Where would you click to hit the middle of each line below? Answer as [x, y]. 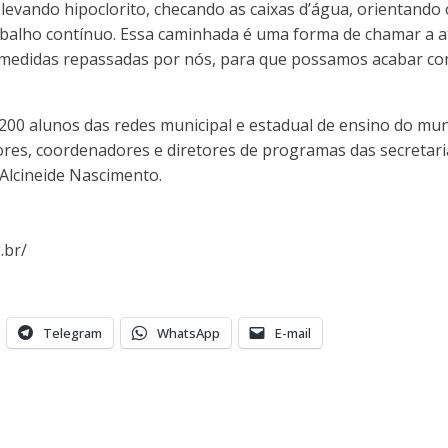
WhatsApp [188, 332]
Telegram [72, 332]
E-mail [293, 332]
